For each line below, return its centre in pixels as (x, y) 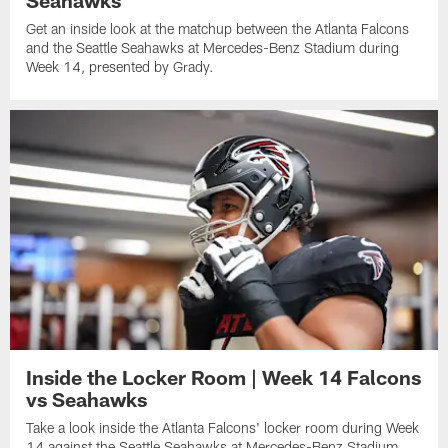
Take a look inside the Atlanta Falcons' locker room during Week (223, 428)
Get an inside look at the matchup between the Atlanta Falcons (218, 28)
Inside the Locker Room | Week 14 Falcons (224, 377)
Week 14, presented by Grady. (120, 66)
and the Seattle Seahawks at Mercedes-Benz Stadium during (213, 47)
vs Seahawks (87, 399)
